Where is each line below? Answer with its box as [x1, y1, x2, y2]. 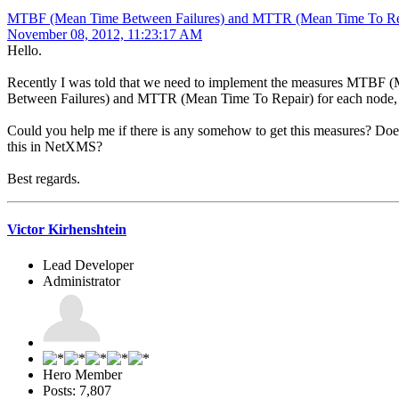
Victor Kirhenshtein [7, 222, 126, 238]
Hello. [7, 43, 42, 59]
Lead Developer [43, 256, 134, 273]
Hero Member [43, 366, 122, 382]
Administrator [43, 273, 120, 289]
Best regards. [7, 171, 80, 187]
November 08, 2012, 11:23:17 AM [7, 27, 202, 43]
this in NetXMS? [7, 139, 102, 155]
